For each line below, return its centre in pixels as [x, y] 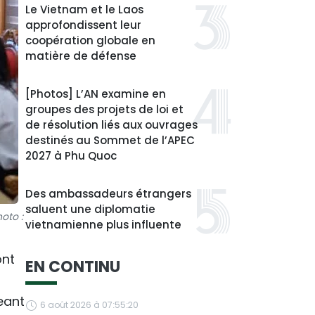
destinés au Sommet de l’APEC [110, 140]
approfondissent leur [83, 25]
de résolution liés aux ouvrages [111, 125]
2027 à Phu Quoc [71, 156]
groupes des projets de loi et [104, 109]
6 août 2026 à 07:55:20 [89, 305]
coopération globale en [90, 40]
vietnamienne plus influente [103, 225]
